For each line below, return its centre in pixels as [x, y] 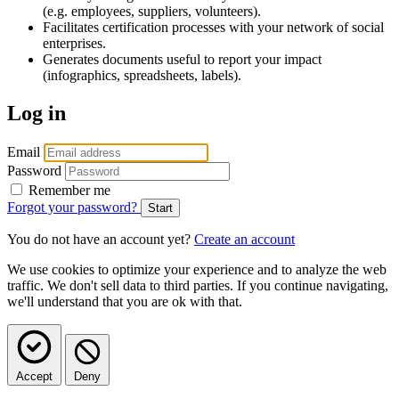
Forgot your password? [74, 207]
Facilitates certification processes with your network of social [213, 27]
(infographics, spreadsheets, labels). [142, 75]
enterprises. [74, 43]
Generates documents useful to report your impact [182, 59]
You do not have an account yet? [101, 239]
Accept [34, 376]
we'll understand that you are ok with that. [125, 301]
